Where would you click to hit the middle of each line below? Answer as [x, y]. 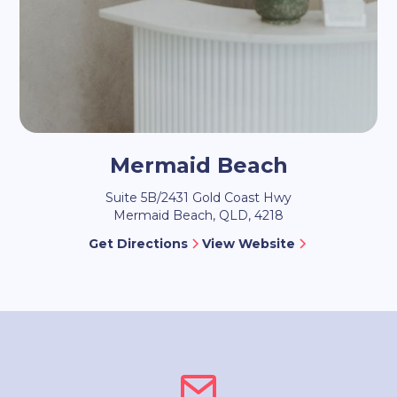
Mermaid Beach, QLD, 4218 [198, 216]
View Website [248, 244]
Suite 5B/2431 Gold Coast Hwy [198, 198]
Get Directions [138, 244]
